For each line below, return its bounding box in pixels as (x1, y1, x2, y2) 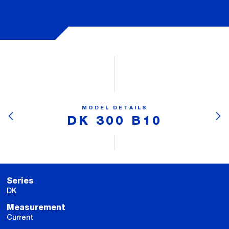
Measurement (7, 203, 65, 212)
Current (7, 213, 33, 221)
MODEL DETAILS (81, 105, 148, 110)
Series (7, 176, 34, 185)
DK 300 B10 (66, 114, 163, 127)
